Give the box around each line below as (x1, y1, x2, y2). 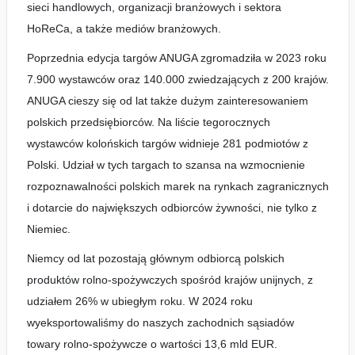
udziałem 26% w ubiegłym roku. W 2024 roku (26, 295, 253, 307)
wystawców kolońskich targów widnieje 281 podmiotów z (26, 137, 308, 150)
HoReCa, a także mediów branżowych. (26, 22, 221, 35)
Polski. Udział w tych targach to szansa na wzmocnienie (26, 158, 305, 171)
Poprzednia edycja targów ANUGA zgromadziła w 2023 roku (26, 52, 326, 64)
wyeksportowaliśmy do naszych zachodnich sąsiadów (26, 316, 294, 329)
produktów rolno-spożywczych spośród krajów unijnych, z (26, 273, 313, 286)
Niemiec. (26, 223, 71, 235)
